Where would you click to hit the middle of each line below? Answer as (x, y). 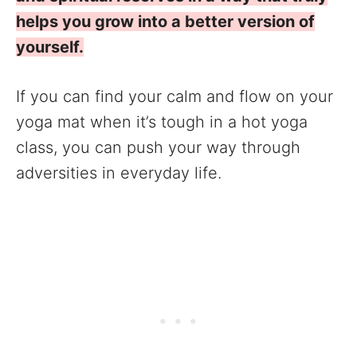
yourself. (50, 47)
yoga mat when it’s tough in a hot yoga (162, 122)
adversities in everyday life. (119, 173)
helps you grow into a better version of (165, 21)
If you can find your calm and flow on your (175, 96)
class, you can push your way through (158, 147)
